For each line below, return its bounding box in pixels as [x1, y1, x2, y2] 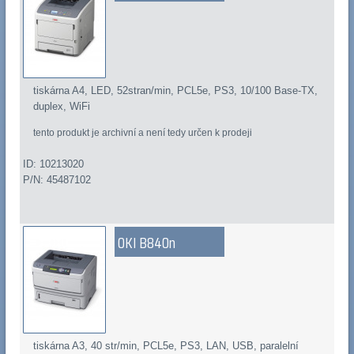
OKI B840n [117, 231, 175, 255]
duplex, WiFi [33, 100, 91, 113]
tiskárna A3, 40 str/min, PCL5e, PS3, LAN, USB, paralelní [33, 340, 299, 352]
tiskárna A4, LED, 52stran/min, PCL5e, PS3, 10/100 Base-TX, [33, 85, 318, 97]
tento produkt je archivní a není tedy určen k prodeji [33, 127, 253, 139]
